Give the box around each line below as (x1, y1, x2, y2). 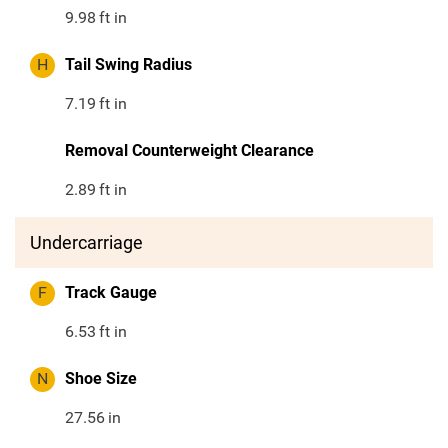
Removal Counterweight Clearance (65, 141, 314, 161)
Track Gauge (65, 283, 157, 303)
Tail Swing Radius (65, 55, 192, 75)
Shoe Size (65, 369, 137, 389)
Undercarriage (30, 232, 143, 254)
